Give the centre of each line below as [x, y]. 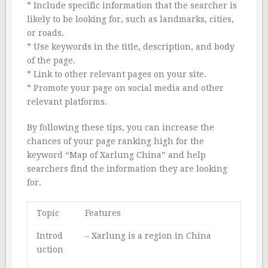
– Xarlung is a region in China [148, 236]
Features [103, 213]
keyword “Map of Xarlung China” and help [116, 155]
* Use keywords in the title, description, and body [131, 47]
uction [50, 250]
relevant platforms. [67, 102]
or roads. [45, 33]
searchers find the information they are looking [127, 169]
